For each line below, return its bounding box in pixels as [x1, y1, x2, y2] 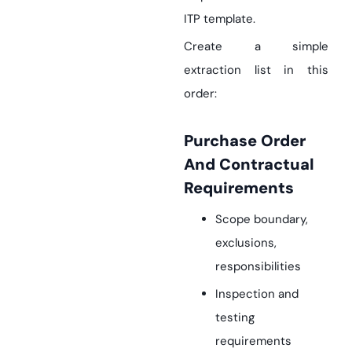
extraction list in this [184, 62, 328, 78]
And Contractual [184, 154, 314, 174]
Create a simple [184, 38, 328, 54]
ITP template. [184, 11, 255, 27]
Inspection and [215, 286, 299, 302]
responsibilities [215, 258, 301, 274]
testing [215, 310, 255, 325]
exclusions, [215, 235, 277, 251]
